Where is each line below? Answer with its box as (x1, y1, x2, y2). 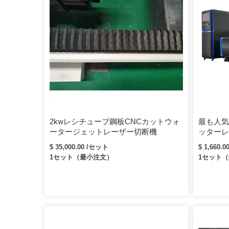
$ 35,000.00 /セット (50, 143, 108, 151)
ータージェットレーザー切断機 (50, 127, 157, 136)
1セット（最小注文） (50, 153, 113, 161)
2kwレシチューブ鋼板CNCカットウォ (50, 117, 180, 126)
